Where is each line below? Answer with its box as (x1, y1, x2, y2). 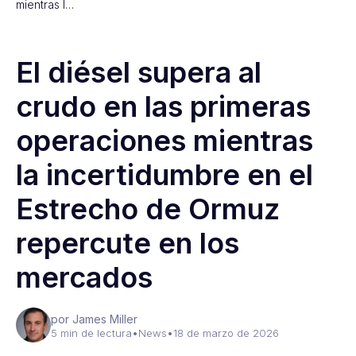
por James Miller (51, 312, 137, 326)
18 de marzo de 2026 (173, 327, 279, 339)
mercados (16, 260, 153, 295)
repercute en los (16, 226, 239, 261)
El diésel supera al (16, 55, 261, 90)
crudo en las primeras (16, 89, 311, 124)
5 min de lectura (51, 327, 132, 339)
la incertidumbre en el (16, 157, 313, 192)
